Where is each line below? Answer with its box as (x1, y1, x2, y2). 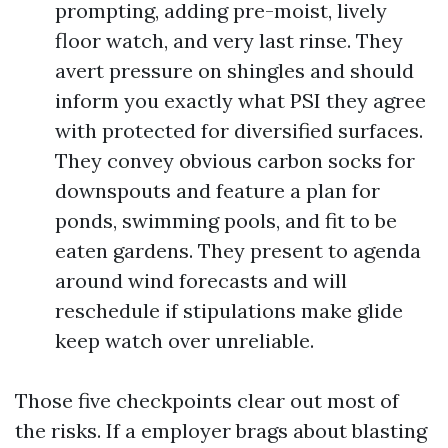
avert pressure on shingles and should (55, 58, 414, 83)
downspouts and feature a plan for (55, 178, 380, 203)
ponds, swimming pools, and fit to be (55, 208, 397, 233)
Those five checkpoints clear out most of (15, 388, 399, 413)
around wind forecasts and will (55, 268, 347, 293)
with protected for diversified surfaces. (55, 118, 423, 143)
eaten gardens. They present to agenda (55, 238, 421, 263)
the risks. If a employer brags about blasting (15, 418, 427, 443)
